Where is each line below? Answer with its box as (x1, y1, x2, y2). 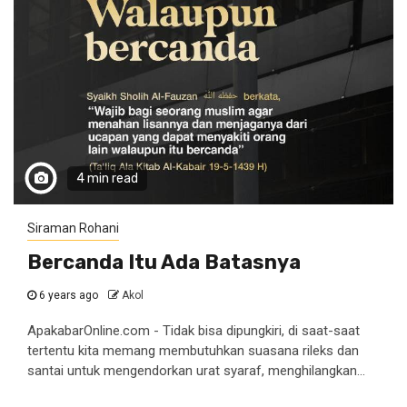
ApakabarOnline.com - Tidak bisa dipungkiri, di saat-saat (27, 323, 360, 339)
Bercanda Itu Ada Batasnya (27, 250, 301, 274)
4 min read (76, 171, 138, 186)
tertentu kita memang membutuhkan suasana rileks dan (27, 342, 359, 359)
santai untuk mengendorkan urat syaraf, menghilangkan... (27, 362, 365, 379)
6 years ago (36, 289, 101, 302)
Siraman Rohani (27, 221, 119, 235)
